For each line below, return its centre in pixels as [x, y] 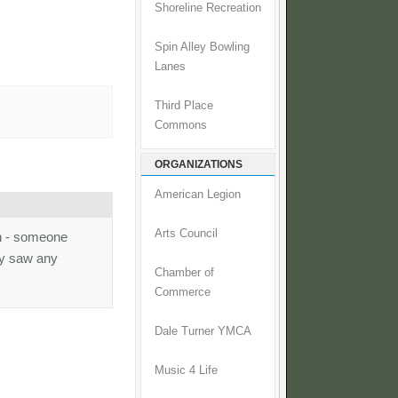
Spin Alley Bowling [202, 48]
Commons [181, 126]
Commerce [183, 293]
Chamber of [184, 273]
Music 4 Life [186, 371]
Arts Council [186, 234]
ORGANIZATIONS [199, 165]
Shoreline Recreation [208, 8]
